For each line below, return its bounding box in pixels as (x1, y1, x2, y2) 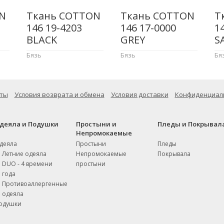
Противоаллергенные (2, 179, 67, 188)
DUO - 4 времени (2, 159, 52, 168)
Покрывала (157, 149, 190, 158)
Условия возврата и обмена (14, 90, 104, 99)
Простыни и (76, 119, 116, 128)
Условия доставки (110, 90, 168, 99)
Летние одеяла (2, 149, 46, 158)
